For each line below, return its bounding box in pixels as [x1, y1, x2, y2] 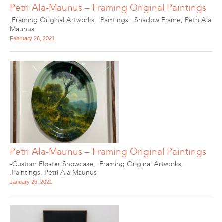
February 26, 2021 [10, 35, 55, 41]
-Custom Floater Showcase [10, 160, 93, 168]
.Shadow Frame [132, 16, 181, 24]
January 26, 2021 [10, 179, 52, 185]
